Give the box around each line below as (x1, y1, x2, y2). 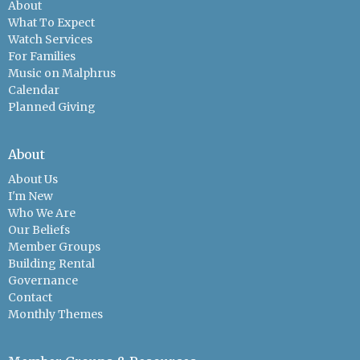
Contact (8, 289, 52, 305)
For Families (8, 49, 76, 64)
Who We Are (8, 205, 76, 220)
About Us (8, 171, 58, 186)
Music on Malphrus (8, 66, 116, 81)
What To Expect (8, 15, 95, 31)
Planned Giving (8, 100, 96, 115)
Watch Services (8, 32, 92, 47)
